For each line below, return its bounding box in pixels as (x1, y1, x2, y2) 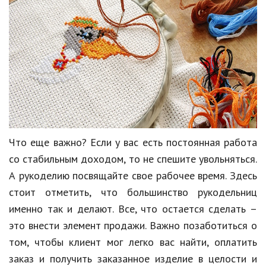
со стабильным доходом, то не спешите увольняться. (9, 151, 257, 166)
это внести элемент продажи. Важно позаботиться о (9, 218, 257, 232)
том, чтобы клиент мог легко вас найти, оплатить (9, 235, 257, 249)
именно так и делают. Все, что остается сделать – (9, 201, 257, 216)
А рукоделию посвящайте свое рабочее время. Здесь (9, 168, 257, 182)
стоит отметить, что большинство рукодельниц (9, 185, 257, 199)
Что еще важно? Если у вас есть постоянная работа (9, 135, 257, 149)
